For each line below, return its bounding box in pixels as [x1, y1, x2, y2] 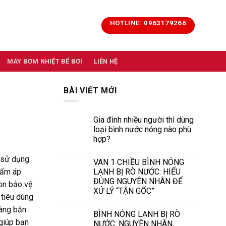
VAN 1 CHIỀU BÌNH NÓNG [93, 157, 184, 167]
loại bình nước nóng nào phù [93, 124, 191, 134]
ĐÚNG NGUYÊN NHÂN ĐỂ [93, 176, 183, 186]
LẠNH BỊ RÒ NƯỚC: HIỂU [93, 166, 181, 177]
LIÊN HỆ [93, 58, 118, 65]
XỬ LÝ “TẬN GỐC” [93, 186, 154, 196]
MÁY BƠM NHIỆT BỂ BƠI [7, 58, 83, 65]
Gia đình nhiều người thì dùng [93, 115, 194, 125]
